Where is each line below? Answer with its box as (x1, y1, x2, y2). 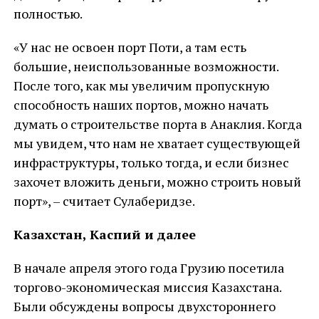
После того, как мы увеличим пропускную (13, 77, 269, 94)
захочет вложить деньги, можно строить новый (13, 173, 301, 190)
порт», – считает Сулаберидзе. (13, 192, 195, 209)
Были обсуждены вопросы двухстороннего (13, 298, 276, 315)
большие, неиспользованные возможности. (13, 58, 278, 75)
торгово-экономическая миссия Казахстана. (13, 278, 281, 296)
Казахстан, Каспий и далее (13, 226, 196, 243)
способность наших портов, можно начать (13, 96, 268, 113)
